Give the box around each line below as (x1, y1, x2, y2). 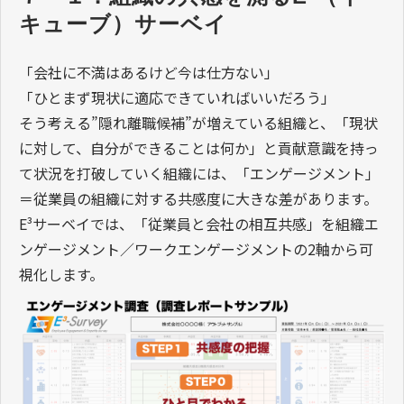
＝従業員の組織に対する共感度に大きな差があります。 (19, 188, 378, 210)
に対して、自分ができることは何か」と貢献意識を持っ (19, 137, 379, 160)
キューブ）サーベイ (19, 12, 227, 37)
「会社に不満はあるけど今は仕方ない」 (19, 61, 279, 84)
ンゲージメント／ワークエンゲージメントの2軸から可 (19, 238, 373, 261)
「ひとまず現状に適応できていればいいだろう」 (19, 87, 335, 109)
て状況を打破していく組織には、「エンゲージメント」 (19, 162, 380, 185)
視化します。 (19, 263, 104, 286)
